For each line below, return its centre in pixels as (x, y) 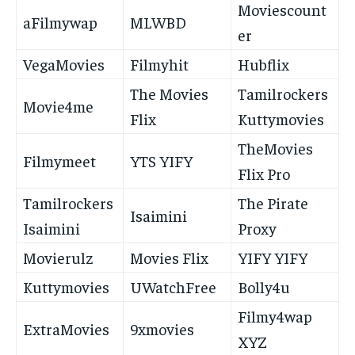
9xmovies (162, 329)
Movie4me (58, 106)
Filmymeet (59, 161)
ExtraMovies (66, 329)
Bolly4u (264, 287)
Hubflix (263, 64)
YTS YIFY (161, 161)
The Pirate (273, 203)
